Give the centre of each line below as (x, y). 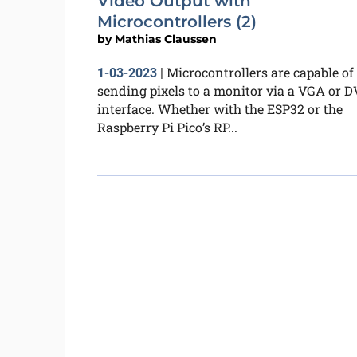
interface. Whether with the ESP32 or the (220, 108)
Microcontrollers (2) (177, 21)
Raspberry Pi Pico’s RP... (167, 127)
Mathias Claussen (165, 39)
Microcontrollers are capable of (260, 72)
